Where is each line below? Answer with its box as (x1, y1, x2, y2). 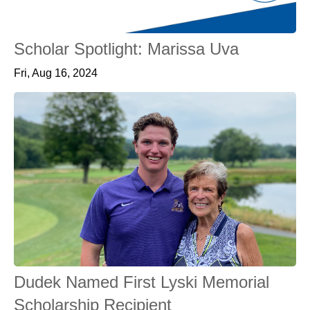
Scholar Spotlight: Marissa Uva (14, 39, 239, 58)
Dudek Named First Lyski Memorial (14, 272, 269, 291)
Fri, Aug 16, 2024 (14, 66, 98, 79)
